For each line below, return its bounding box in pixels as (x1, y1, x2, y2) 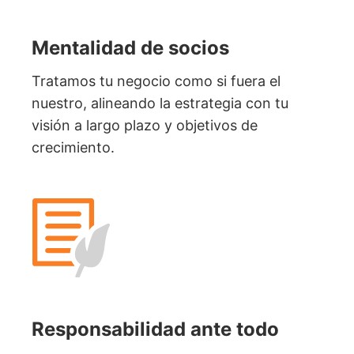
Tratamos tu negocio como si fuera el (32, 72, 281, 89)
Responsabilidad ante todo (32, 317, 279, 341)
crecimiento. (32, 138, 115, 156)
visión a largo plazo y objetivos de (32, 116, 258, 134)
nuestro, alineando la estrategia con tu (32, 94, 288, 111)
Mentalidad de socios (32, 36, 229, 59)
